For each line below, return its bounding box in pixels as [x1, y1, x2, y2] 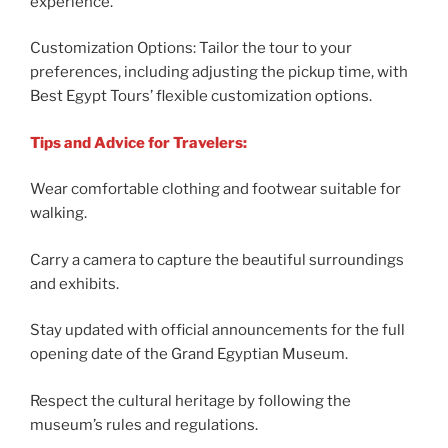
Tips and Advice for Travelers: [30, 133, 247, 152]
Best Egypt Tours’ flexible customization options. [30, 87, 372, 106]
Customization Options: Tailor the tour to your [30, 39, 352, 58]
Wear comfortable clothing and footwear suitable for [30, 180, 401, 199]
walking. [30, 204, 87, 223]
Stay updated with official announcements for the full [30, 321, 405, 340]
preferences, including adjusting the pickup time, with [30, 63, 408, 82]
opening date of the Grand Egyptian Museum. [30, 345, 348, 364]
